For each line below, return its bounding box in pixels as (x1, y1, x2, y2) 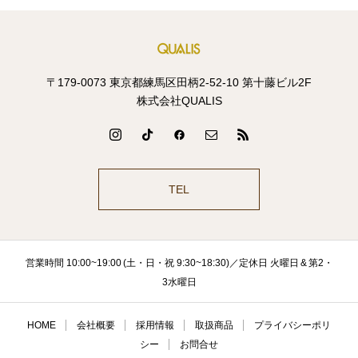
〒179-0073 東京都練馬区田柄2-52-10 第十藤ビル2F (46, 76, 312, 89)
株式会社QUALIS (136, 94, 222, 107)
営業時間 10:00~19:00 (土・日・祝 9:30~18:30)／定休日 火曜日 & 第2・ (25, 257, 333, 268)
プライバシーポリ (254, 320, 331, 331)
